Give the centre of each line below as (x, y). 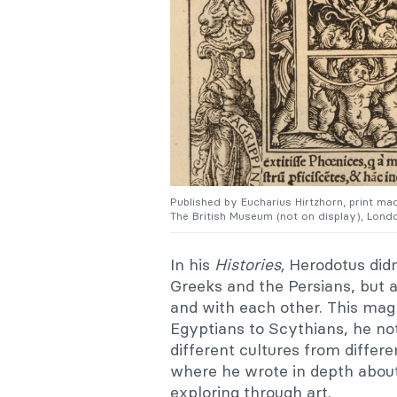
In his (192, 265)
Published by (206, 202)
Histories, (252, 265)
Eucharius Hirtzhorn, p (298, 202)
